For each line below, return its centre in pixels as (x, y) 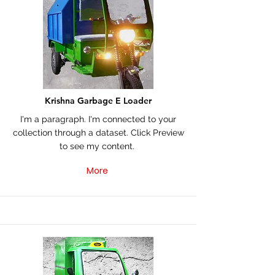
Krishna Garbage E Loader (98, 101)
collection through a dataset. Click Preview (98, 133)
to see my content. (98, 146)
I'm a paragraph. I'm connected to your (98, 119)
